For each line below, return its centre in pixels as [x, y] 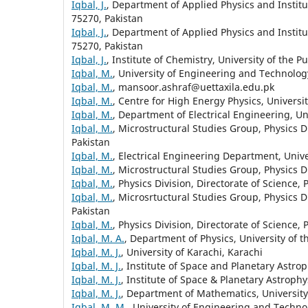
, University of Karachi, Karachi [192, 252]
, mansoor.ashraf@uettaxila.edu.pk [194, 87]
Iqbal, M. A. [98, 238]
